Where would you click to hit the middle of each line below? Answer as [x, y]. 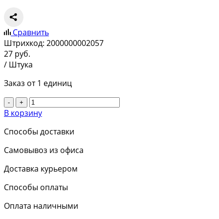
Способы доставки [39, 132]
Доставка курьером [41, 169]
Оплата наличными [41, 206]
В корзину [23, 113]
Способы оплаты [36, 187]
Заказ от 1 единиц [38, 83]
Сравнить [31, 33]
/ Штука [18, 65]
